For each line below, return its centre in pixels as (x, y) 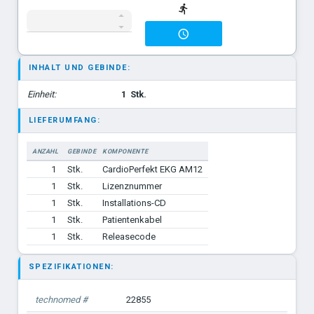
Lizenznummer (132, 186)
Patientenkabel (132, 219)
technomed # (61, 299)
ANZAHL (45, 150)
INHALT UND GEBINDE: (80, 67)
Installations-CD (134, 203)
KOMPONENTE (125, 150)
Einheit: (41, 94)
